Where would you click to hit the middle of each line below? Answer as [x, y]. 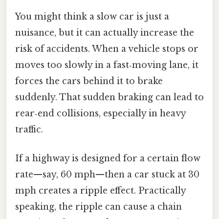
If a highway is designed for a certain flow [108, 159]
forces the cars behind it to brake [89, 81]
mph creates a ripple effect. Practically [100, 191]
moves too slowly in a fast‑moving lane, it [107, 65]
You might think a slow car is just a [92, 16]
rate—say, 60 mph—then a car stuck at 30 [107, 175]
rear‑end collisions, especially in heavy [100, 113]
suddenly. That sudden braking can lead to [109, 97]
